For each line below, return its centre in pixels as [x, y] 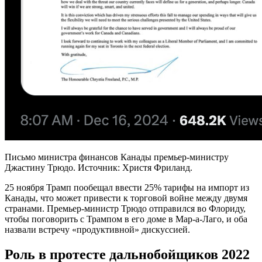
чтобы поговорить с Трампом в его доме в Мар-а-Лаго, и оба [126, 219]
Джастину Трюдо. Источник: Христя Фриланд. [99, 167]
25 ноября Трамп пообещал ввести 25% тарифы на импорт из [127, 187]
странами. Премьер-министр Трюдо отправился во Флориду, [125, 208]
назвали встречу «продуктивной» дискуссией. [97, 229]
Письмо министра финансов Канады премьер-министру [117, 157]
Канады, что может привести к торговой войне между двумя [126, 198]
